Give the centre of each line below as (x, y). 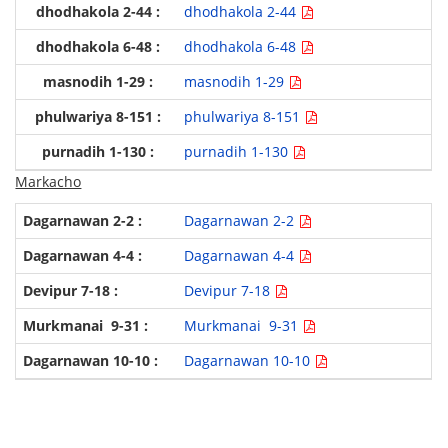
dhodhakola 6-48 (241, 47)
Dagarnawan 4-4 (240, 256)
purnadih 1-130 (237, 152)
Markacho (48, 182)
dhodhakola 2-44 (241, 12)
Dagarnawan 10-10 (248, 361)
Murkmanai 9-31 (242, 326)
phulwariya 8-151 (243, 117)
